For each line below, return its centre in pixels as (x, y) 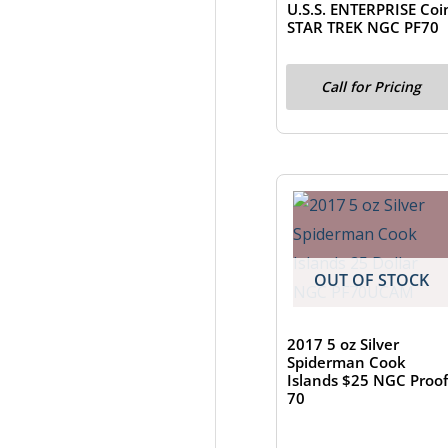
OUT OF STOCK (371, 280)
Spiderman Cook (346, 362)
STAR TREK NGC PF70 (362, 27)
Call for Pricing (371, 86)
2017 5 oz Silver (342, 344)
